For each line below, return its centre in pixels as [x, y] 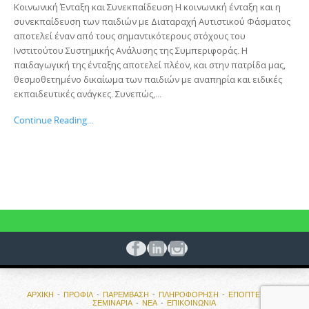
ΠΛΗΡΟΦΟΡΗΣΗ [189, 295]
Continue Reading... [53, 120]
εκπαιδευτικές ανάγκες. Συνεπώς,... [88, 94]
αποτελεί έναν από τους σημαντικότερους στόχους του [130, 36]
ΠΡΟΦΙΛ [78, 295]
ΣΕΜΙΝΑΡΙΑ [112, 303]
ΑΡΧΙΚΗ [40, 295]
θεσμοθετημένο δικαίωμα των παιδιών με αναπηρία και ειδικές [148, 80]
